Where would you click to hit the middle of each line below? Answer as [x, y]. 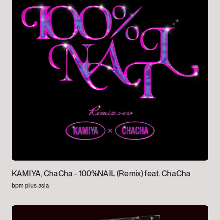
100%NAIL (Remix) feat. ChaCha [135, 174]
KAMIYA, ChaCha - [45, 174]
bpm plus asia [30, 186]
